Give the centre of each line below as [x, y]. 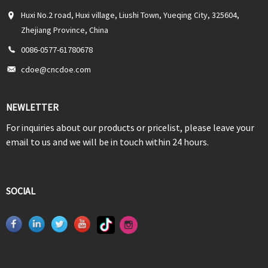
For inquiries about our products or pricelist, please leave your [130, 127]
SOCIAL [21, 191]
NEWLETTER [32, 107]
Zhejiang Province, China [65, 30]
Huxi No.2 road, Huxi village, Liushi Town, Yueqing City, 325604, [130, 15]
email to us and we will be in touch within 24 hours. [107, 142]
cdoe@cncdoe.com [56, 69]
